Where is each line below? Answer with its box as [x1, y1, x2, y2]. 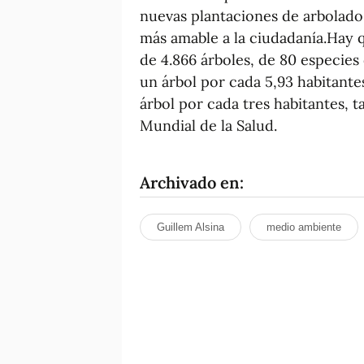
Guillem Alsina [157, 220, 224, 233]
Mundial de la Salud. [140, 115, 277, 135]
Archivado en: [140, 171, 244, 193]
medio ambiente [266, 220, 341, 233]
